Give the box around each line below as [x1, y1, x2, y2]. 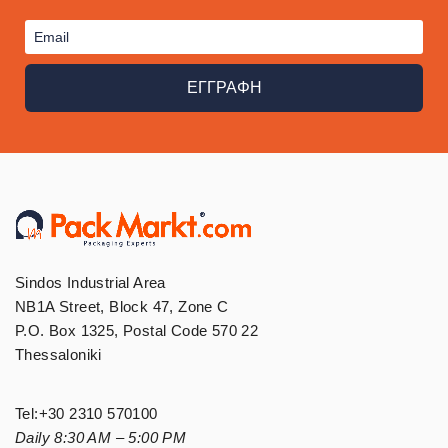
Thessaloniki [15, 345, 102, 363]
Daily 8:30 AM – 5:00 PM [15, 428, 187, 446]
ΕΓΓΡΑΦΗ [186, 78, 262, 96]
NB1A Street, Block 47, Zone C [15, 297, 229, 315]
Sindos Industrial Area [15, 273, 166, 291]
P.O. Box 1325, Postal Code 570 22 [15, 321, 259, 339]
